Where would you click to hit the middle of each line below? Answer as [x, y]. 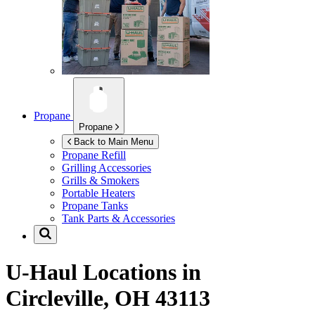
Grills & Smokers [101, 181]
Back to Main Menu [114, 142]
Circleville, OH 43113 [108, 298]
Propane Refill [94, 155]
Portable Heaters [98, 193]
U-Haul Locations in [103, 272]
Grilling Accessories [107, 168]
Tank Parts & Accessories [118, 219]
